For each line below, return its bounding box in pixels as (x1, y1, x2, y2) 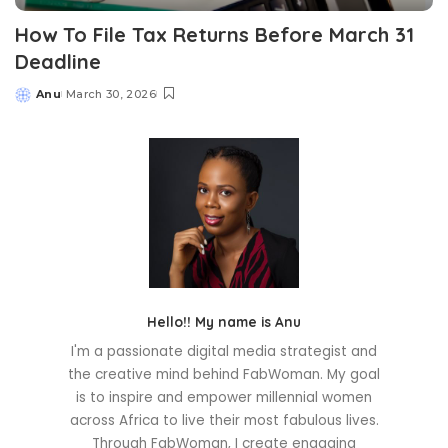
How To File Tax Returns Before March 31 (15, 22, 414, 48)
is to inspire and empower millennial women (76, 388, 372, 408)
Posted (14, 94, 62, 109)
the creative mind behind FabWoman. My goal (68, 365, 380, 385)
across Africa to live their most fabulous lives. (69, 411, 379, 431)
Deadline (15, 49, 101, 75)
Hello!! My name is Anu (147, 313, 301, 331)
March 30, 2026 (66, 87, 156, 102)
